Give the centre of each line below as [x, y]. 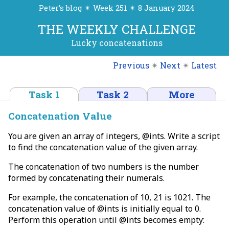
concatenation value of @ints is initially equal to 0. [105, 208]
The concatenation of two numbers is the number [104, 166]
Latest [204, 65]
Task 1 [44, 94]
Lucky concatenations [117, 43]
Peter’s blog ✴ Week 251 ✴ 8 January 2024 [117, 8]
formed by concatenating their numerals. [86, 178]
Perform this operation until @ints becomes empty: [106, 220]
